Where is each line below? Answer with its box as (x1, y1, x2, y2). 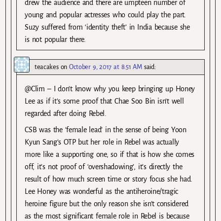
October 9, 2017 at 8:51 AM (69, 63, 142, 71)
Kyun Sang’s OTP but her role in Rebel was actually (25, 138, 179, 147)
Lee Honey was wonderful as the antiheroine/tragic (25, 187, 179, 196)
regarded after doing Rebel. (25, 110, 107, 118)
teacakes (35, 63, 59, 71)
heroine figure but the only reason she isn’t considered (25, 200, 188, 208)
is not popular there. (25, 36, 86, 44)
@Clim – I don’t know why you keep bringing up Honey (25, 85, 195, 93)
